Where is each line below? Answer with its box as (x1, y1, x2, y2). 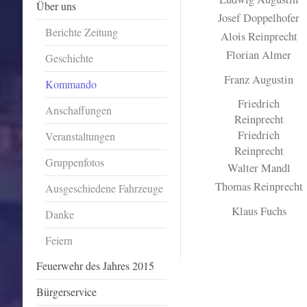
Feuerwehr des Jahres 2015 (36, 258, 154, 273)
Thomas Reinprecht (214, 178, 303, 194)
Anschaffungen (45, 102, 112, 117)
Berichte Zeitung (45, 24, 118, 39)
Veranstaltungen (45, 128, 115, 143)
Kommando (45, 76, 97, 91)
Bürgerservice (36, 284, 97, 299)
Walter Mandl (227, 160, 291, 175)
